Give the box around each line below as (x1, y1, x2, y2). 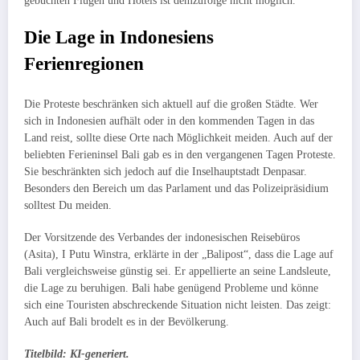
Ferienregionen (24, 54, 144, 75)
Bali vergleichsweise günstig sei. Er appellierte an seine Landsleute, (24, 264, 331, 277)
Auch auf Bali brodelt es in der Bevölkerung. (24, 315, 229, 328)
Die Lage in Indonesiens (24, 27, 214, 48)
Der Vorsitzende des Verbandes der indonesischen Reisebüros (24, 231, 300, 243)
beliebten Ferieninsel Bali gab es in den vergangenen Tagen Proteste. (24, 148, 336, 161)
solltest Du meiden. (24, 198, 112, 211)
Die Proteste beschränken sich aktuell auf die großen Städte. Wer (24, 97, 318, 110)
